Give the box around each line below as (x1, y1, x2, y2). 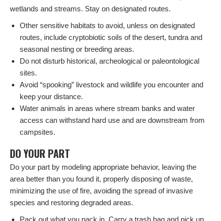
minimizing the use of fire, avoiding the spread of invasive (10, 186, 193, 195)
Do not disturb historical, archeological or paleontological (20, 57, 199, 66)
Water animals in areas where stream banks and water (20, 104, 195, 113)
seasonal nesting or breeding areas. (20, 45, 134, 54)
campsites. (20, 128, 55, 137)
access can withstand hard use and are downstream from (20, 116, 205, 125)
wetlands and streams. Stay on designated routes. (10, 4, 171, 13)
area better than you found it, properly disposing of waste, (10, 175, 193, 184)
